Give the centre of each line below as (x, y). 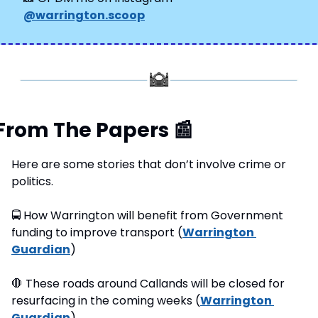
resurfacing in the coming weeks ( (106, 300)
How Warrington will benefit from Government (152, 215)
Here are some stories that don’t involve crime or (149, 164)
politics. (32, 181)
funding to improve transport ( (97, 232)
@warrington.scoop (84, 15)
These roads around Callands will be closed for (154, 283)
